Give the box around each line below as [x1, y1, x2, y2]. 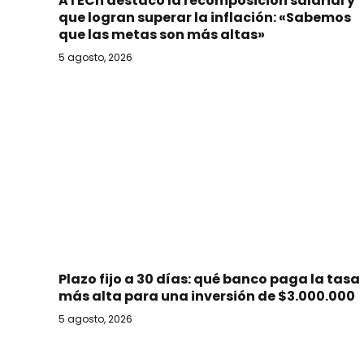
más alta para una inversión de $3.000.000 [58, 287, 355, 306]
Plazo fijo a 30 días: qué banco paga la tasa [58, 270, 360, 289]
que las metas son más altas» [58, 24, 265, 44]
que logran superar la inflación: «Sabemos [58, 7, 351, 27]
